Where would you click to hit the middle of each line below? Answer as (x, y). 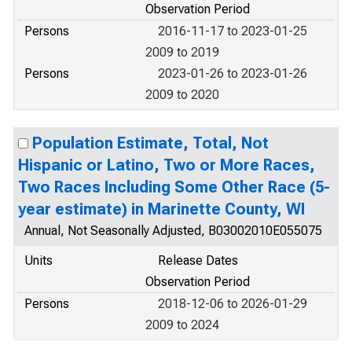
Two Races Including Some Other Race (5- (174, 187)
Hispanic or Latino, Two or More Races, (167, 165)
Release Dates (198, 260)
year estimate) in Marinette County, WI (161, 209)
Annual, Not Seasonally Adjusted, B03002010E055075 (173, 231)
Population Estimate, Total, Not (150, 143)
